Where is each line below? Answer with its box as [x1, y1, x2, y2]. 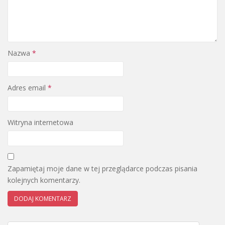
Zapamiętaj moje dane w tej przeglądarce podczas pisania [8, 163, 197, 173]
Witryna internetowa [8, 117, 73, 127]
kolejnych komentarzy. [8, 175, 80, 185]
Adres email [8, 82, 48, 92]
